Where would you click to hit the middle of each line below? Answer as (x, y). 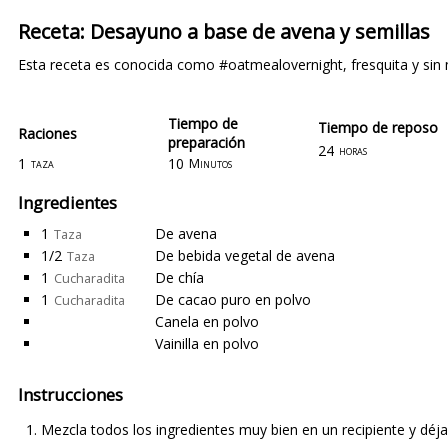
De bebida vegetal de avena (245, 255)
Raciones (47, 133)
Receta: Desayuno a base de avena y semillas (224, 31)
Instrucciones (70, 394)
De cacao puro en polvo (233, 299)
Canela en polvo (207, 321)
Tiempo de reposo (378, 127)
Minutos (210, 163)
